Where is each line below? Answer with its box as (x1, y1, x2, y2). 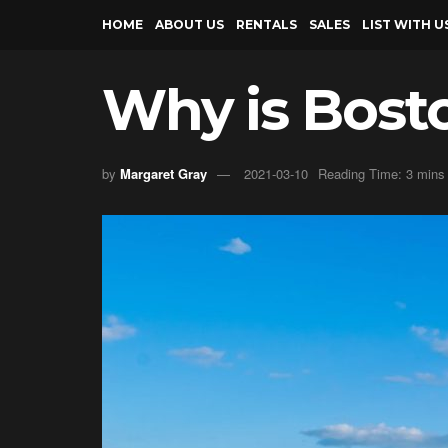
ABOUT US (155, 17, 224, 32)
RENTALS (236, 17, 297, 32)
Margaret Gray (120, 164, 207, 184)
